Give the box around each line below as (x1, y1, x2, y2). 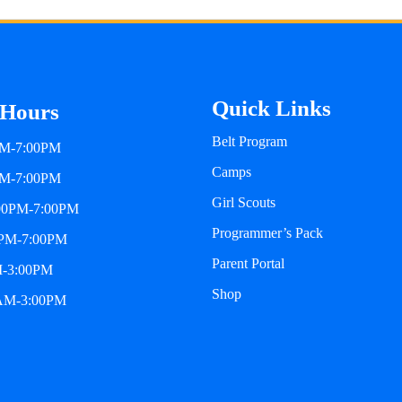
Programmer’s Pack (212, 225, 323, 241)
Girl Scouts (212, 195, 275, 211)
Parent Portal (212, 256, 284, 272)
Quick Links (212, 96, 331, 121)
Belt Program (212, 134, 287, 150)
